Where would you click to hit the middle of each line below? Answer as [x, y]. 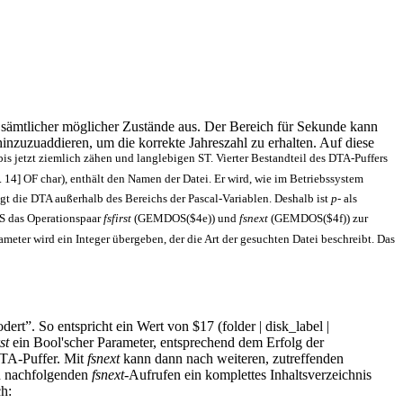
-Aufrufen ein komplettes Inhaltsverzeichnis [248, 375]
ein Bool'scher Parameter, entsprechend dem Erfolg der [166, 343]
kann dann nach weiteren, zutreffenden [232, 359]
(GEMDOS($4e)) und [185, 219]
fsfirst [117, 219]
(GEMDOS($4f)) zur [318, 219]
